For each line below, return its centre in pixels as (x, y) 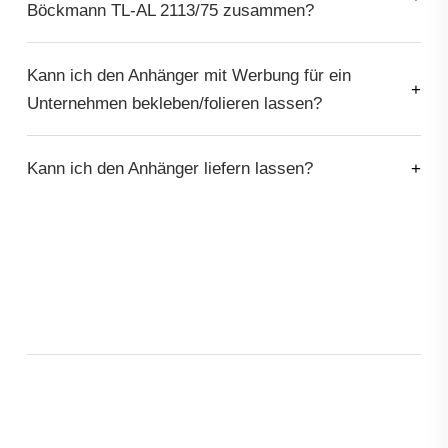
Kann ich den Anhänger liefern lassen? (169, 167)
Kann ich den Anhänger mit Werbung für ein (188, 74)
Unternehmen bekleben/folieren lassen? (174, 102)
